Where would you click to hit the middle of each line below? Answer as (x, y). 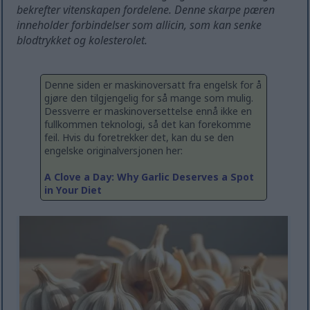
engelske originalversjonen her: (113, 151)
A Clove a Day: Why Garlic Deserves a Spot (149, 177)
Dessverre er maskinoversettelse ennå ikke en (148, 111)
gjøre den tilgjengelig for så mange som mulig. (149, 98)
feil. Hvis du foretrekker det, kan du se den (139, 138)
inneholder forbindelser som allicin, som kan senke (139, 25)
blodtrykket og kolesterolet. (82, 40)
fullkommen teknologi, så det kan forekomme (148, 125)
